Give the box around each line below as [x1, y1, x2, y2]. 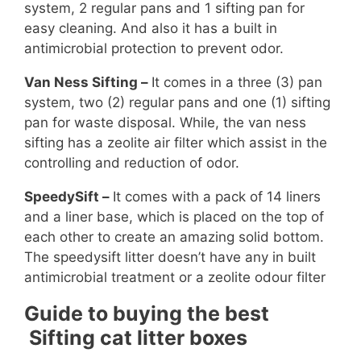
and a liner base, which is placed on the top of [24, 209, 324, 226]
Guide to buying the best [24, 301, 269, 326]
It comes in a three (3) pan [151, 74, 322, 91]
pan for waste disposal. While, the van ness [24, 114, 306, 131]
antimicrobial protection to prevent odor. [24, 40, 284, 57]
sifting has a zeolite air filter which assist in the [24, 135, 327, 151]
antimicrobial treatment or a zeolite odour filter [24, 269, 326, 286]
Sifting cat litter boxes [24, 326, 247, 351]
